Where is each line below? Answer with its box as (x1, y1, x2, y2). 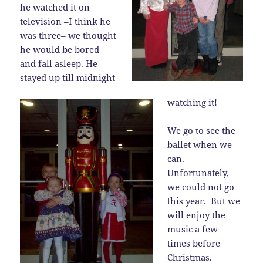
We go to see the (167, 124, 236, 137)
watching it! (167, 96, 218, 109)
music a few (167, 223, 218, 235)
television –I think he (20, 15, 111, 28)
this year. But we (167, 195, 241, 207)
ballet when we (167, 139, 232, 151)
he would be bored (20, 43, 100, 56)
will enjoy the (167, 209, 226, 221)
